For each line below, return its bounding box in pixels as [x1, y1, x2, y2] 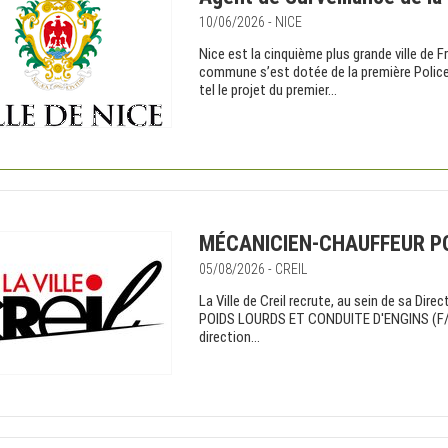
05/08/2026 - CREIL [199, 261, 307, 277]
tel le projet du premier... [199, 81, 337, 99]
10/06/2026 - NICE [199, 14, 302, 30]
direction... [199, 328, 260, 346]
